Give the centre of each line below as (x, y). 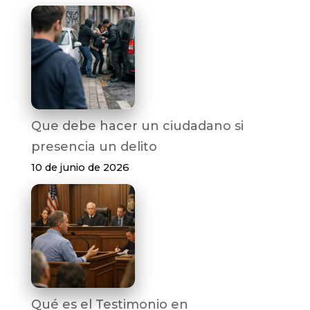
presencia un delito (94, 147)
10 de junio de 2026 (80, 168)
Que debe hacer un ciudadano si (137, 126)
